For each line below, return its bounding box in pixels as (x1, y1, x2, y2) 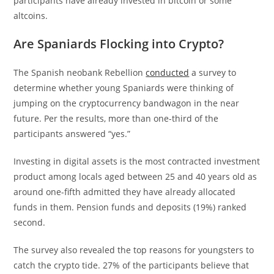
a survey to (189, 67, 237, 78)
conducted (146, 67, 190, 78)
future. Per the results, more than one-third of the (13, 113, 219, 124)
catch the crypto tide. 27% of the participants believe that (13, 259, 250, 271)
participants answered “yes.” (13, 128, 131, 139)
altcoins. (13, 10, 48, 21)
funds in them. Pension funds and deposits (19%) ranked (13, 201, 247, 213)
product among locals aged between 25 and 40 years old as (13, 171, 257, 182)
